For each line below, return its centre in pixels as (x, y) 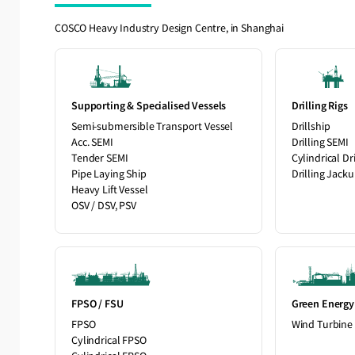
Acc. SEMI (92, 142)
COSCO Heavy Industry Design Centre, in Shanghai (169, 28)
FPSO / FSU (97, 304)
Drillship (311, 126)
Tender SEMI (100, 158)
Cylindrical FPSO (109, 340)
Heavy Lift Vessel (110, 190)
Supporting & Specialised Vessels (149, 106)
